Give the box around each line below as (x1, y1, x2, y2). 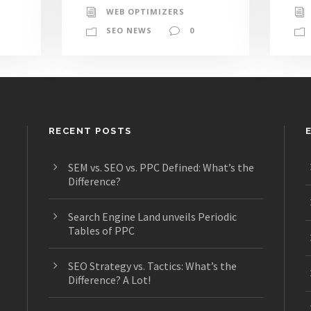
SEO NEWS (106, 24, 152, 35)
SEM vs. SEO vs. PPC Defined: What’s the (67, 160, 254, 175)
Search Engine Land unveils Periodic (67, 210, 237, 224)
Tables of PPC (67, 224, 135, 238)
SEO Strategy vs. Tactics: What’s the (67, 259, 237, 274)
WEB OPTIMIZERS (106, 6, 185, 17)
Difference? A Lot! (67, 273, 151, 287)
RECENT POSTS (48, 126, 132, 137)
